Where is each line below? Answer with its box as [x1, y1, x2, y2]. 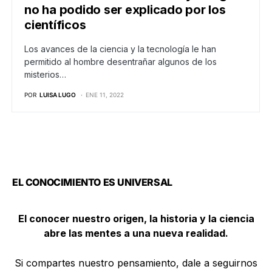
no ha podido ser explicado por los [24, 2, 226, 17]
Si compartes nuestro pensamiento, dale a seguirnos [15, 256, 257, 269]
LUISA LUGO [39, 90, 76, 98]
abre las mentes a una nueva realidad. [44, 226, 228, 239]
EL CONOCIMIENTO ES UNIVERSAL [12, 175, 172, 188]
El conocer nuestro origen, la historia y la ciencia [18, 212, 254, 225]
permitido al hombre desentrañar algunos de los [24, 56, 217, 67]
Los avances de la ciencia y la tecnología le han [24, 43, 216, 54]
